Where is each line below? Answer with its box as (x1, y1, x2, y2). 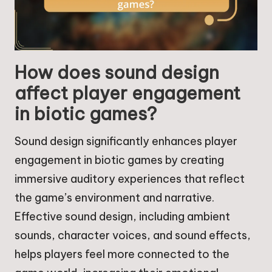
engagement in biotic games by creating (15, 152, 224, 167)
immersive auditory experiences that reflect (15, 171, 245, 186)
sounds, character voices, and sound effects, (15, 228, 251, 242)
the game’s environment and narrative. (15, 190, 214, 205)
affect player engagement (15, 81, 240, 104)
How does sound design (15, 61, 219, 84)
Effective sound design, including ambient (15, 209, 230, 223)
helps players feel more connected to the (15, 246, 229, 261)
